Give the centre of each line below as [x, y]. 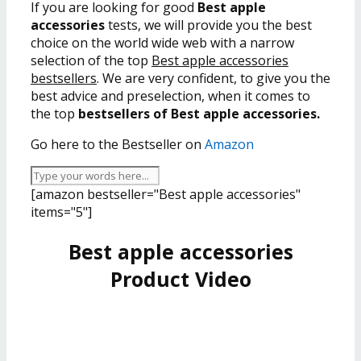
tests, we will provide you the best [208, 25]
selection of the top [91, 60]
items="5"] [61, 212]
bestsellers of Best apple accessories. [199, 113]
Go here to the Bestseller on [118, 144]
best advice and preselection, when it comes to [170, 95]
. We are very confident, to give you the [214, 78]
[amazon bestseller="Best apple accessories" [166, 194]
